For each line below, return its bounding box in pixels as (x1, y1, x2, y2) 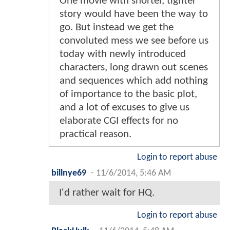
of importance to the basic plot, (60, 88, 197, 100)
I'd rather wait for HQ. (59, 187, 155, 198)
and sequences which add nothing (60, 75, 208, 86)
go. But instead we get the (60, 22, 174, 33)
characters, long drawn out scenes (60, 62, 208, 73)
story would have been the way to (60, 8, 208, 20)
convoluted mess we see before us (60, 35, 208, 46)
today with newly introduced (60, 48, 186, 60)
